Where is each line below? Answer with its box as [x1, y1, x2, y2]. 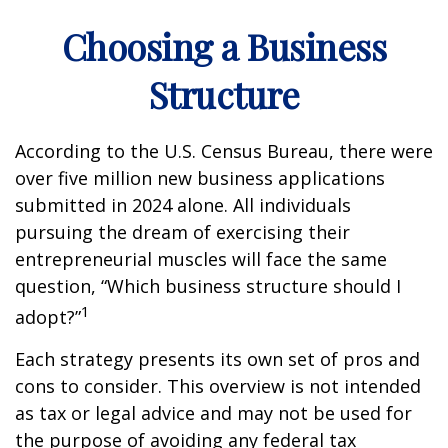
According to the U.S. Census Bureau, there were [15, 139, 433, 163]
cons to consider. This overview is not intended [15, 374, 421, 398]
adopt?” [15, 305, 81, 329]
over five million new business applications [15, 166, 385, 190]
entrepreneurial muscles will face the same [15, 247, 387, 271]
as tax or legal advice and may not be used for [15, 401, 412, 425]
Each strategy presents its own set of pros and [15, 347, 420, 371]
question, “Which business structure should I [15, 274, 401, 298]
